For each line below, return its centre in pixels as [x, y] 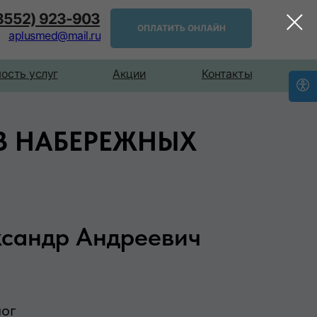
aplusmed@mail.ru [54, 35]
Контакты [227, 74]
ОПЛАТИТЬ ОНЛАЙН [181, 28]
